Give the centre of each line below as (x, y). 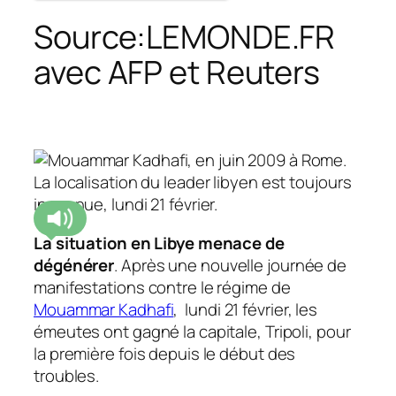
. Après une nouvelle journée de (231, 265)
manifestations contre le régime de (162, 287)
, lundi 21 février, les (246, 309)
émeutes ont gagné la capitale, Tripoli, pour (192, 331)
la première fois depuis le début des (165, 353)
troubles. (67, 375)
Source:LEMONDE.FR (185, 36)
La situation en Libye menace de (159, 243)
